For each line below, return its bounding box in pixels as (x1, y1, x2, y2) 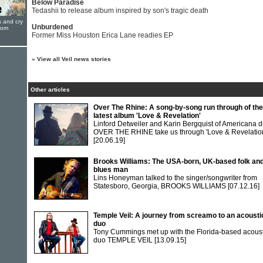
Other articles (31, 86, 70, 93)
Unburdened (32, 23, 73, 31)
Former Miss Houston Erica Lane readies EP (32, 31, 173, 39)
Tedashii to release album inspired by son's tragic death (32, 6, 208, 15)
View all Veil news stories (37, 56, 111, 62)
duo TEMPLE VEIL (93, 236, 154, 244)
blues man (93, 166, 128, 174)
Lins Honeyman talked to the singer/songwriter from (93, 174, 257, 182)
